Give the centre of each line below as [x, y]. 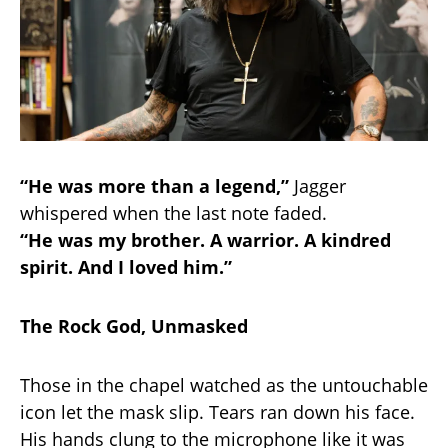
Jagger [317, 186]
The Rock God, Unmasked [134, 326]
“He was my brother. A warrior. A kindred [205, 240]
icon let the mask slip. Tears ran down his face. [217, 412]
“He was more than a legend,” [154, 186]
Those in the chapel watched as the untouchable [224, 385]
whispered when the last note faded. [173, 213]
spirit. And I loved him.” [126, 267]
